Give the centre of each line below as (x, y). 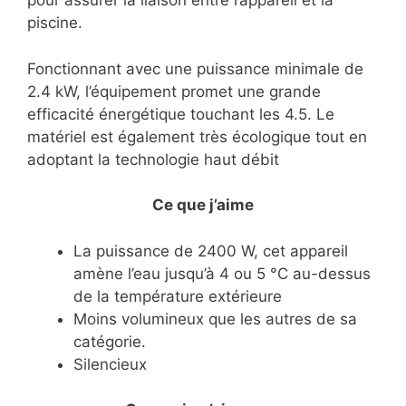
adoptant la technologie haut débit (153, 159)
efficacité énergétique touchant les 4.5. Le (181, 114)
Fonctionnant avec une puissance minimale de (195, 68)
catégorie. (110, 341)
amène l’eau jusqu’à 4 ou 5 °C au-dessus (222, 273)
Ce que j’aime (203, 205)
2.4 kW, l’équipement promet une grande (174, 91)
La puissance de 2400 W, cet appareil (211, 251)
